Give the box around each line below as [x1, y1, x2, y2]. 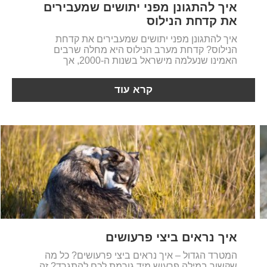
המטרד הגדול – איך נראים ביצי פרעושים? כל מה [45, 250, 238, 260]
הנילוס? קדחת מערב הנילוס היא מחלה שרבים [54, 44, 238, 55]
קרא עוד [114, 83, 153, 95]
